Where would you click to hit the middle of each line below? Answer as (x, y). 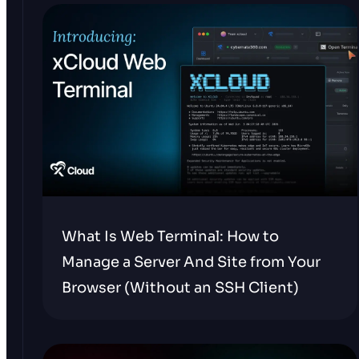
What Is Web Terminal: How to (170, 236)
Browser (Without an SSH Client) (180, 288)
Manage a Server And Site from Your (191, 262)
